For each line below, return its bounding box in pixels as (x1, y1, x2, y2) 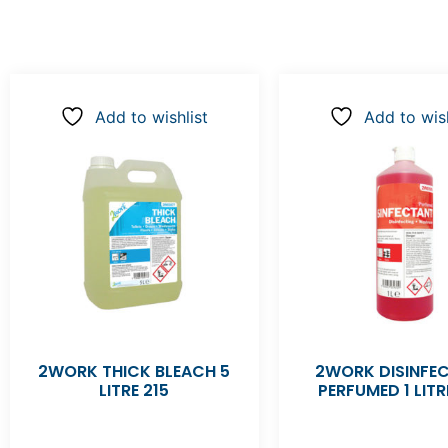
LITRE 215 (99, 379, 170, 403)
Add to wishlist (95, 107, 209, 128)
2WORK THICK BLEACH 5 (38, 360, 231, 384)
